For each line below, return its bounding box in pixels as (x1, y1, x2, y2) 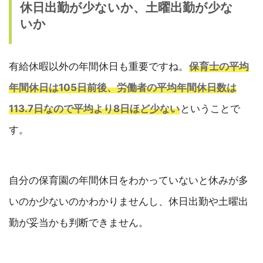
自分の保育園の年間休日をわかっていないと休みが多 (9, 174, 248, 187)
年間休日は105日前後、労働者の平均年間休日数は (9, 82, 237, 94)
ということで (180, 103, 240, 115)
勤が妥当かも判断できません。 (9, 217, 149, 229)
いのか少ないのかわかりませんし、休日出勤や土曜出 (9, 195, 248, 208)
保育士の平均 (189, 60, 249, 73)
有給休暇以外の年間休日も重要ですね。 (9, 60, 188, 73)
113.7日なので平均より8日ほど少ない (9, 103, 180, 115)
